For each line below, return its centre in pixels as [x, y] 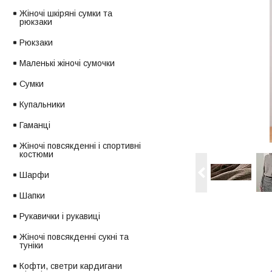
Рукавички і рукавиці [60, 216]
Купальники [42, 105]
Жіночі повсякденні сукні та [74, 237]
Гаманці [35, 125]
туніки [31, 246]
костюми [36, 155]
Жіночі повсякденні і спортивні [80, 146]
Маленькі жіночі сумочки [67, 63]
